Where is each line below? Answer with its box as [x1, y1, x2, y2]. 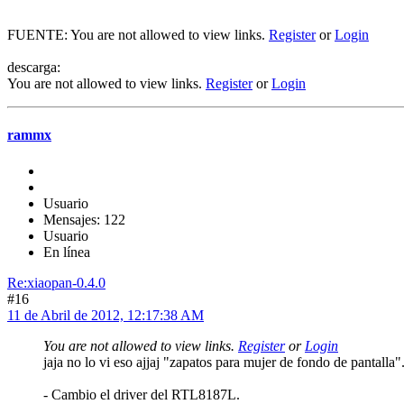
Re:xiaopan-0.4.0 [7, 274, 106, 290]
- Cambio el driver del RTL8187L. [43, 386, 240, 402]
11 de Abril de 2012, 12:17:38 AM [7, 307, 204, 323]
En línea [43, 243, 90, 260]
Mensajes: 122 [43, 211, 125, 227]
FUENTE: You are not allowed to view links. [7, 27, 269, 43]
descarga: [7, 60, 60, 76]
